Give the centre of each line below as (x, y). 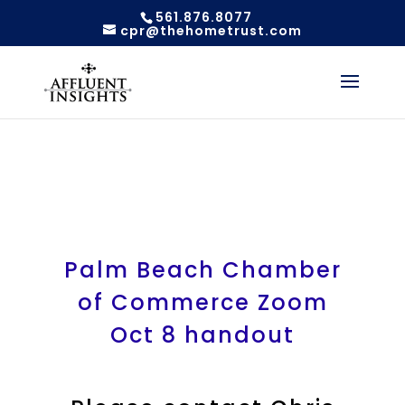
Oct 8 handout (202, 335)
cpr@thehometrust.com (211, 30)
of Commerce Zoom (202, 302)
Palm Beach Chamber (202, 270)
